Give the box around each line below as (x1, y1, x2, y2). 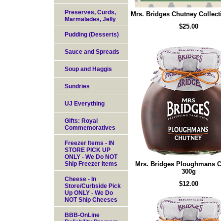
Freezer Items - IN (65, 140, 114, 147)
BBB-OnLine (65, 212, 100, 219)
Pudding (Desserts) (65, 31, 119, 38)
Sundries (65, 83, 90, 90)
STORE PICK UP (65, 147, 110, 153)
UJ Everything (65, 100, 105, 107)
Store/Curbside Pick (65, 183, 121, 189)
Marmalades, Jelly (65, 16, 116, 23)
